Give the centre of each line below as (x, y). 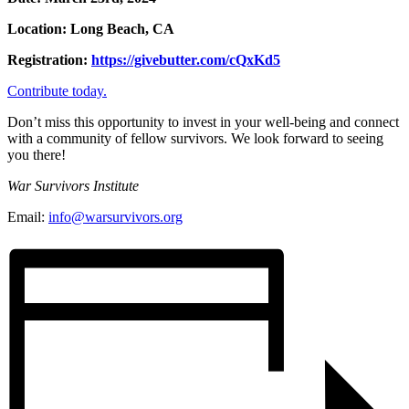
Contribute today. (57, 91)
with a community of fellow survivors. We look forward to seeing (195, 139)
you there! (37, 155)
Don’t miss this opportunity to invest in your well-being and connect (203, 122)
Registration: (49, 60)
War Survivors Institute (73, 186)
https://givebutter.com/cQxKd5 (186, 60)
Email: (28, 217)
